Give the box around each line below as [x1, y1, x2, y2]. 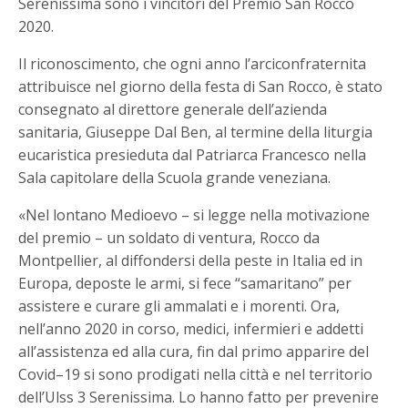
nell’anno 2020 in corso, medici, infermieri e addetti [18, 319, 364, 340]
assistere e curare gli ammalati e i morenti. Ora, [18, 296, 341, 317]
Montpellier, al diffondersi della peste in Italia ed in [18, 250, 363, 271]
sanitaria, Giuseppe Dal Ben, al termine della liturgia [18, 122, 373, 143]
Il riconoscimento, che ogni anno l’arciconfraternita [18, 54, 367, 75]
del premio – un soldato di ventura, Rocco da [18, 228, 321, 249]
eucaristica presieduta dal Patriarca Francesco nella [18, 145, 367, 166]
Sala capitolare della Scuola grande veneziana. [18, 168, 331, 189]
